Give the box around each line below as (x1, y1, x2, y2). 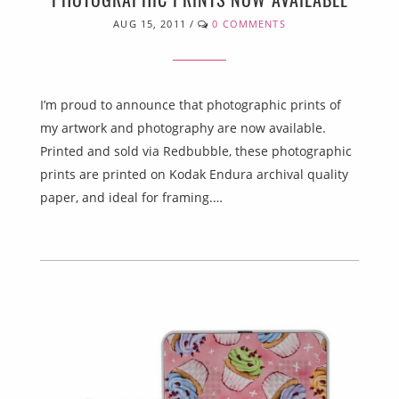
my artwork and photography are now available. (40, 119, 326, 137)
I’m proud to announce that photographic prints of (40, 96, 341, 114)
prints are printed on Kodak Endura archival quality (40, 166, 348, 183)
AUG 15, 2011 (113, 17, 186, 31)
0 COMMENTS (212, 17, 286, 31)
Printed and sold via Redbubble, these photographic (40, 142, 352, 160)
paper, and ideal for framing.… (40, 189, 223, 207)
